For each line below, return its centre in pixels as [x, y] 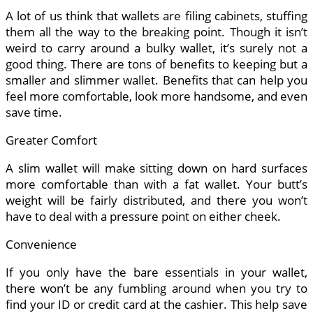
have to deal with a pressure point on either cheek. [143, 217]
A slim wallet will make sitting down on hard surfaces [156, 168]
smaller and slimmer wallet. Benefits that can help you [156, 80]
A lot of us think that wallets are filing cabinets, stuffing [156, 16]
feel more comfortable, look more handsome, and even [156, 96]
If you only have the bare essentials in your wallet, [156, 272]
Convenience [41, 245]
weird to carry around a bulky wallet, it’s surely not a [156, 48]
